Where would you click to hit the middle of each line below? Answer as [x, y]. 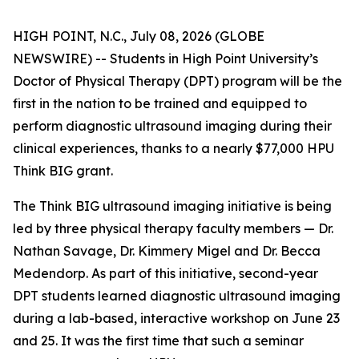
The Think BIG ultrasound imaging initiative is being [172, 206]
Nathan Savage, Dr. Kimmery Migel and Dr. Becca [167, 251]
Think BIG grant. [63, 171]
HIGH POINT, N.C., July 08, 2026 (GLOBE [139, 36]
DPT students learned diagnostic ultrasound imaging [177, 296]
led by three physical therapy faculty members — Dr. [173, 228]
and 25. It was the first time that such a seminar [158, 341]
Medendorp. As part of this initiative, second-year [165, 273]
